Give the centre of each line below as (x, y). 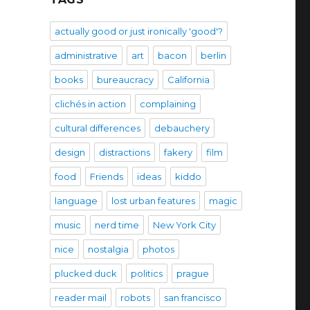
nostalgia (108, 249)
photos (158, 249)
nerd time (117, 225)
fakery (178, 152)
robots (135, 297)
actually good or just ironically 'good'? (138, 31)
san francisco (192, 297)
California (188, 79)
